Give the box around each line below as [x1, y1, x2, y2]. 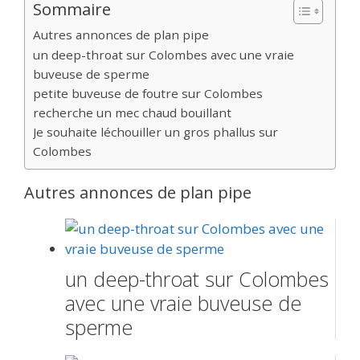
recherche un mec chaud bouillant [33, 104, 231, 121]
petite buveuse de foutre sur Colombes [33, 84, 263, 101]
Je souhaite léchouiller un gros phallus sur [33, 123, 278, 140]
